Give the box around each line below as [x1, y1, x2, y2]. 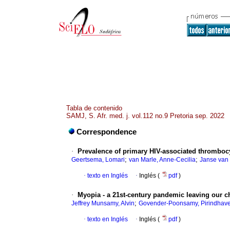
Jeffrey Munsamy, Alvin [71, 200, 135, 207]
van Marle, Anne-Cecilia [129, 156, 196, 164]
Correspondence [76, 128, 137, 137]
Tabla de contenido [66, 104, 122, 112]
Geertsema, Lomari [71, 156, 125, 164]
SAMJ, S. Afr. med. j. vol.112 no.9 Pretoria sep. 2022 [66, 112, 224, 120]
